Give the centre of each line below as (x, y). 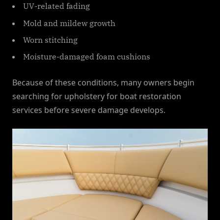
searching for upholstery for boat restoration (97, 96)
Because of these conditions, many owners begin (103, 82)
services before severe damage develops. (89, 110)
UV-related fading (56, 6)
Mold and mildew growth (69, 23)
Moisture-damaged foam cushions (87, 57)
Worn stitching (50, 40)
